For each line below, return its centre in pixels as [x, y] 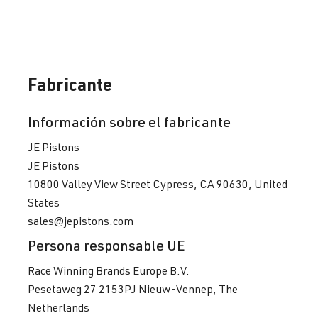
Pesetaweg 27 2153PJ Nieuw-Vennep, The [133, 289]
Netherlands [59, 307]
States [44, 202]
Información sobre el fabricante [129, 121]
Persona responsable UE [106, 245]
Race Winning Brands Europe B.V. [109, 270]
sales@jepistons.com [81, 220]
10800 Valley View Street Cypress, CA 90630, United [158, 183]
